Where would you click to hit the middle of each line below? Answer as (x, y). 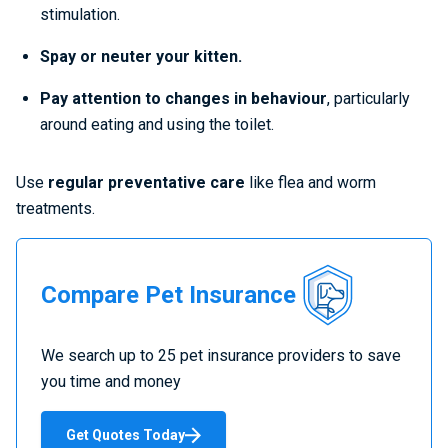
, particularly (368, 98)
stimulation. (82, 14)
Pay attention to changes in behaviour (183, 98)
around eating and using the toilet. (159, 124)
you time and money (111, 381)
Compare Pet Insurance (168, 295)
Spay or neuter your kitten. (143, 56)
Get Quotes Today (125, 435)
